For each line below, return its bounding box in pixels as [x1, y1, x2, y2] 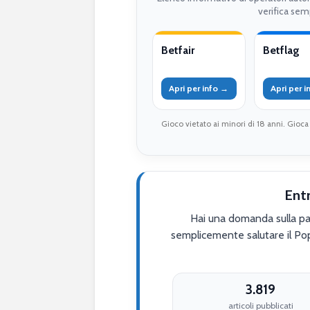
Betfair [161, 43, 194, 57]
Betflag [262, 43, 300, 57]
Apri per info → [169, 82, 229, 93]
